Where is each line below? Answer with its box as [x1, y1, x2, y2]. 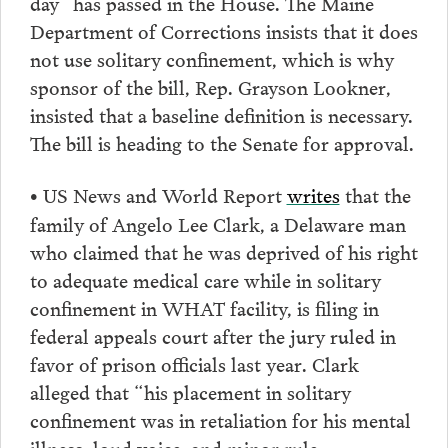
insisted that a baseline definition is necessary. [29, 99, 413, 130]
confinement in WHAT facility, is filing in [29, 291, 379, 322]
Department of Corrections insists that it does [29, 15, 418, 46]
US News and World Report [37, 178, 287, 209]
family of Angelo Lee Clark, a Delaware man [29, 207, 406, 238]
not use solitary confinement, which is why [29, 43, 394, 74]
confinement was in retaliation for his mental [29, 403, 411, 434]
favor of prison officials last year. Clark [29, 347, 359, 378]
